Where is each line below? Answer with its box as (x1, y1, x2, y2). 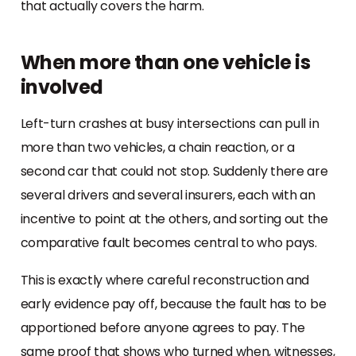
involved (20, 73, 103, 100)
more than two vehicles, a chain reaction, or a (20, 137, 295, 157)
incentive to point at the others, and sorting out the (20, 209, 328, 228)
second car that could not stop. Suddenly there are (20, 161, 328, 180)
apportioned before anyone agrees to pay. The (20, 318, 305, 337)
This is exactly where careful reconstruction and (20, 270, 310, 289)
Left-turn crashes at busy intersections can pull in (20, 114, 319, 133)
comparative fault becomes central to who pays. (20, 233, 317, 252)
